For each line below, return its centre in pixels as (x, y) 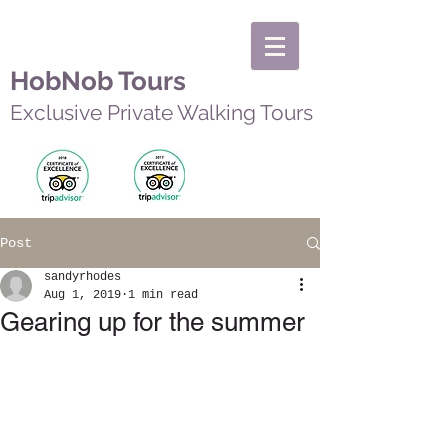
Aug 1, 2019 (82, 295)
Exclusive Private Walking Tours (161, 112)
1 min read (163, 295)
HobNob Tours (98, 81)
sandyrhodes (82, 277)
